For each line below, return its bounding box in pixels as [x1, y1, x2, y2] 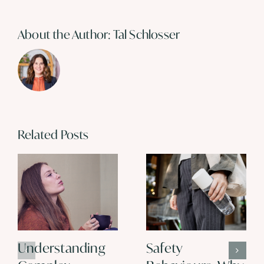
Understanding [18, 239, 105, 256]
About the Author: [18, 26, 113, 42]
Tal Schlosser [113, 26, 180, 42]
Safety [146, 239, 183, 256]
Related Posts [18, 126, 89, 143]
